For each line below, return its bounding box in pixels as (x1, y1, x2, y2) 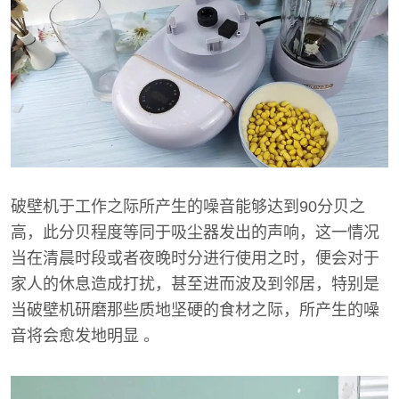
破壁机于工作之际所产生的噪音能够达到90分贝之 (11, 198, 365, 216)
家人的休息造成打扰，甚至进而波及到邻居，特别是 (11, 275, 379, 294)
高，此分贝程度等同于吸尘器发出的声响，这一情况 (11, 224, 379, 242)
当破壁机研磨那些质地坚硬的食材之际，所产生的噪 (11, 301, 379, 320)
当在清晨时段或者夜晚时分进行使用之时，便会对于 (11, 249, 379, 268)
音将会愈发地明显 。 (11, 327, 159, 346)
